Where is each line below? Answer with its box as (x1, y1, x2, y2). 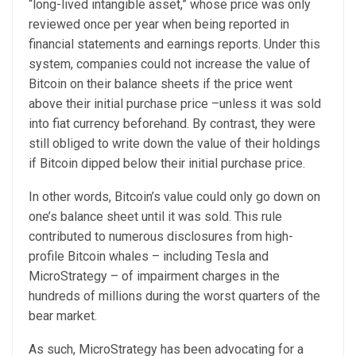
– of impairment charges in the (107, 269, 280, 284)
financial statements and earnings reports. (29, 37, 264, 52)
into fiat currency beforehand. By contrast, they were (29, 116, 315, 131)
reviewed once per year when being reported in (29, 17, 289, 32)
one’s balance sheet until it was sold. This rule (29, 209, 282, 224)
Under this (264, 37, 320, 52)
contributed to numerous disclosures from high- (29, 229, 293, 244)
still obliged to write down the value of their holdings (29, 136, 320, 151)
